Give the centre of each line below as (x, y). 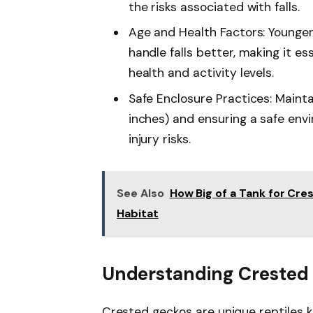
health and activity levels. (201, 73)
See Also (140, 194)
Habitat (138, 214)
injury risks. (159, 139)
